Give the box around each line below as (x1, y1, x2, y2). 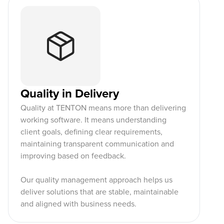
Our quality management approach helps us (20, 175, 172, 185)
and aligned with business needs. (20, 199, 136, 209)
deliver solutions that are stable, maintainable (20, 187, 178, 197)
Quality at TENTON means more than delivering (20, 103, 186, 113)
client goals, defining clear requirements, (20, 127, 162, 137)
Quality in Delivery (20, 86, 119, 101)
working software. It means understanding (20, 115, 166, 125)
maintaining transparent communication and (20, 139, 174, 149)
